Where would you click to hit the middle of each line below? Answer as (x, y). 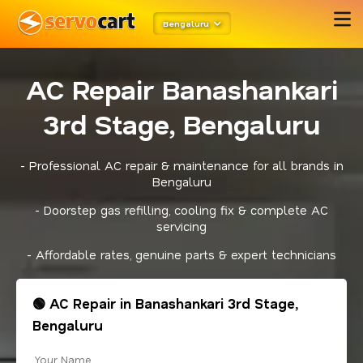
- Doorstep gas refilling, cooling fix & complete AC (181, 210)
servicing (181, 226)
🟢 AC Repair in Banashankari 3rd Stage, (165, 303)
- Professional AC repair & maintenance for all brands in (181, 165)
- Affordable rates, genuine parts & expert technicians (181, 254)
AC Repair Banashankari (181, 89)
